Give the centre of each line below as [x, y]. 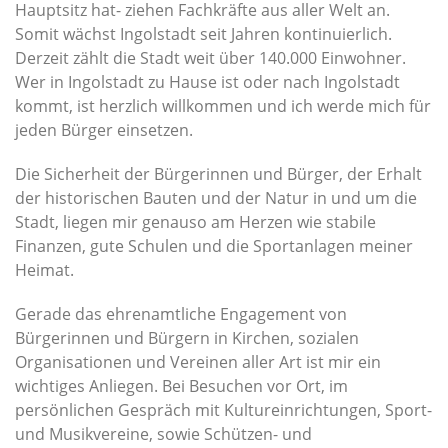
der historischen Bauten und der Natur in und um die [216, 197]
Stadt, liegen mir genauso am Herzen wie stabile [195, 221]
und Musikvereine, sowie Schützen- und [163, 433]
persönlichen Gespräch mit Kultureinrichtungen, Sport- [223, 409]
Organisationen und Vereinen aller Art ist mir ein [198, 361]
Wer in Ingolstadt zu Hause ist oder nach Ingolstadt [207, 81]
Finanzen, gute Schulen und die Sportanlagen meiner [214, 245]
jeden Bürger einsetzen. [104, 129]
